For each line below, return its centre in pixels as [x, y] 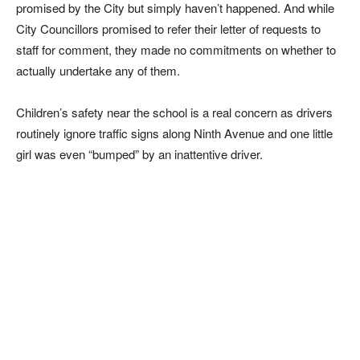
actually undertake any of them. [98, 70]
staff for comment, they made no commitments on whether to [176, 49]
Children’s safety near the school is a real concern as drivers [174, 112]
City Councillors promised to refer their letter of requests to [168, 29]
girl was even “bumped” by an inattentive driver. [139, 154]
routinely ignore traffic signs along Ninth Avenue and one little [174, 133]
